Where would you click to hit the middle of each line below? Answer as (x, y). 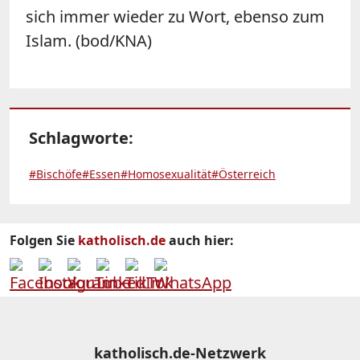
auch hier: (200, 240)
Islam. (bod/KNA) (89, 40)
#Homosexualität (166, 174)
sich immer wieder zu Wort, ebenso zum (175, 16)
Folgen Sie (44, 240)
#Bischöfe (55, 174)
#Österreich (243, 174)
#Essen (101, 174)
